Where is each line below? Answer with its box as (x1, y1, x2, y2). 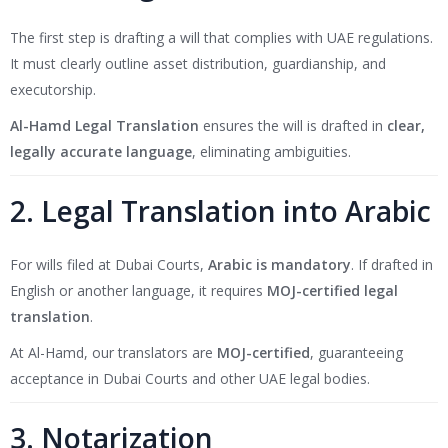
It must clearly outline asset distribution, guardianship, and (10, 54, 386, 74)
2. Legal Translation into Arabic (10, 192, 431, 231)
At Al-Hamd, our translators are (10, 343, 217, 363)
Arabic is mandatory (208, 255, 351, 275)
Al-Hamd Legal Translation (10, 116, 199, 136)
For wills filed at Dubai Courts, (10, 255, 208, 275)
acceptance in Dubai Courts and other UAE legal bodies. (10, 369, 370, 389)
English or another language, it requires (10, 281, 267, 301)
